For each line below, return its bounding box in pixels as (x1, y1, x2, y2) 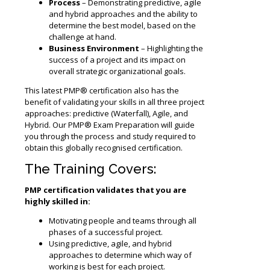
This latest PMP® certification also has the (25, 84, 179, 96)
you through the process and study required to (25, 130, 196, 142)
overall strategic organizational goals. (49, 65, 186, 77)
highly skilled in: (25, 195, 90, 207)
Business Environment (49, 42, 139, 54)
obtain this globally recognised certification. (25, 142, 183, 153)
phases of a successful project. (49, 226, 163, 237)
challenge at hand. (49, 31, 116, 42)
